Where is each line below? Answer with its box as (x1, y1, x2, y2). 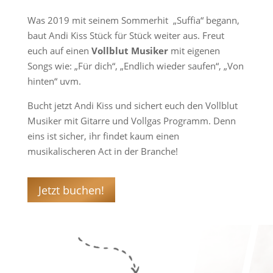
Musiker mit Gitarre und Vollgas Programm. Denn (27, 115, 236, 127)
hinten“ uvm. (27, 75, 83, 88)
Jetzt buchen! (38, 182, 104, 197)
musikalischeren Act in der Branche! (27, 145, 178, 158)
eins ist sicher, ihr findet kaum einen (27, 130, 179, 143)
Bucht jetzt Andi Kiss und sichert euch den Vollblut (27, 99, 238, 112)
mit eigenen (168, 44, 220, 57)
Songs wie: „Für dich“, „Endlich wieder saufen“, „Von (27, 60, 244, 73)
